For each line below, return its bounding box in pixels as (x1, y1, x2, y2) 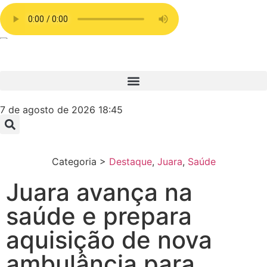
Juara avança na (6, 178, 193, 207)
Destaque (108, 156, 152, 167)
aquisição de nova (6, 225, 212, 254)
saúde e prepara (6, 201, 192, 231)
